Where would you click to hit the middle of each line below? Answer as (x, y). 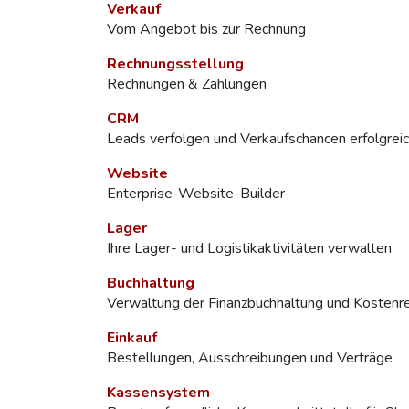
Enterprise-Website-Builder (196, 194)
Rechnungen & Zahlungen (187, 84)
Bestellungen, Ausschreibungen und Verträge (250, 358)
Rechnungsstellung (175, 64)
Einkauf (132, 338)
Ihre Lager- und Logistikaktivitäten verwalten (249, 248)
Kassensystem (158, 393)
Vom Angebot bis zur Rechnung (206, 29)
